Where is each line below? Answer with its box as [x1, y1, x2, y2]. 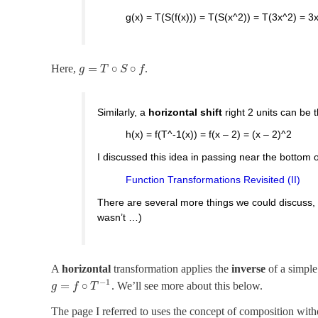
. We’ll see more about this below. [111, 279, 263, 292]
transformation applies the [114, 262, 231, 275]
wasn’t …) [97, 211, 143, 223]
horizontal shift [148, 106, 223, 118]
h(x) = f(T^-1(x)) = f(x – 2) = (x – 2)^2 [126, 128, 292, 141]
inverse [231, 262, 265, 275]
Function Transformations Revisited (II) [126, 174, 301, 186]
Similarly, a [97, 106, 149, 118]
